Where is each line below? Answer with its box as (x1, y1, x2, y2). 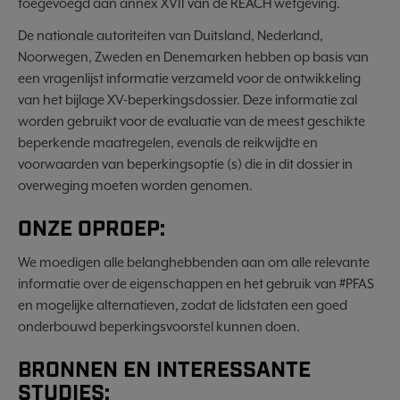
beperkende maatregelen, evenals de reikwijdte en (18, 135, 318, 150)
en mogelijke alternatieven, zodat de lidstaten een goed (18, 297, 347, 312)
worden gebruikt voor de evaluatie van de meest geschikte (18, 113, 365, 129)
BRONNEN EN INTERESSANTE (18, 356, 311, 385)
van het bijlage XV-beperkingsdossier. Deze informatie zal (18, 92, 357, 107)
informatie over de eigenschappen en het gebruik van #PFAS (18, 276, 374, 291)
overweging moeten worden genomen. (18, 178, 253, 193)
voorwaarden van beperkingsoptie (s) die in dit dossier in (18, 156, 353, 171)
